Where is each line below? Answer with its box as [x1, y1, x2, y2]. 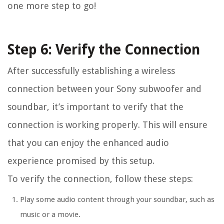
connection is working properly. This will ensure [7, 119, 207, 130]
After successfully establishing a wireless [7, 65, 175, 76]
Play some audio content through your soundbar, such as [20, 194, 214, 204]
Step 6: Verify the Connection [7, 41, 200, 58]
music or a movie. [20, 209, 80, 219]
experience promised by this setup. [7, 155, 154, 166]
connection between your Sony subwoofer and [7, 83, 201, 94]
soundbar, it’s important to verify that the [7, 101, 183, 112]
